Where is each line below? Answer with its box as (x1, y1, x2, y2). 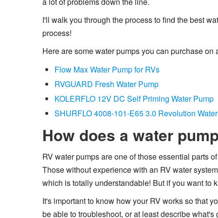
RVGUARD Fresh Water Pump (54, 78, 159, 90)
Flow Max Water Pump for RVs (54, 63, 160, 75)
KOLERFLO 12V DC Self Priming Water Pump (54, 92, 214, 104)
